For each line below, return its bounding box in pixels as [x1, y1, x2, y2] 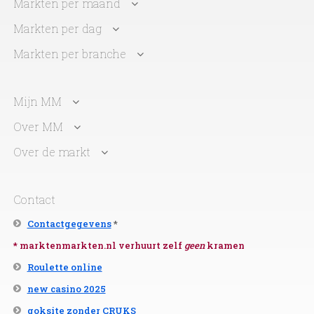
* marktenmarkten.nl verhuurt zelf [13, 238, 184, 252]
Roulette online [27, 260, 102, 273]
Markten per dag [13, 20, 102, 36]
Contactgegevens [27, 217, 111, 230]
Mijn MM [13, 93, 62, 109]
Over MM [13, 118, 63, 134]
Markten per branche [13, 46, 126, 61]
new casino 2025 [27, 282, 106, 295]
